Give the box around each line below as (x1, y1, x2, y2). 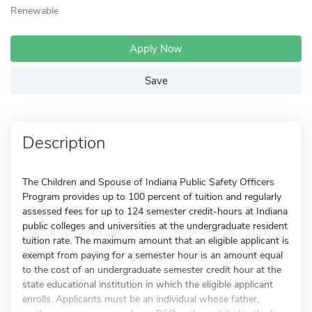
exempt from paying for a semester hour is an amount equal (22, 249, 283, 262)
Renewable (10, 3, 58, 17)
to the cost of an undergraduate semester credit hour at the (22, 263, 281, 276)
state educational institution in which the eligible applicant (22, 278, 273, 291)
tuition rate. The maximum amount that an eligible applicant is (22, 234, 289, 247)
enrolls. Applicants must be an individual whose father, (22, 292, 259, 306)
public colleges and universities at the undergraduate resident (22, 219, 288, 233)
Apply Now (130, 42, 182, 56)
